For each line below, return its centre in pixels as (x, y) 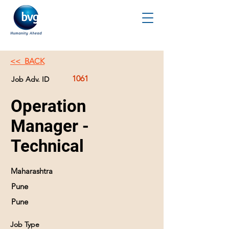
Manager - (50, 126)
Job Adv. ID (30, 79)
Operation (48, 106)
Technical (47, 146)
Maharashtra (32, 171)
